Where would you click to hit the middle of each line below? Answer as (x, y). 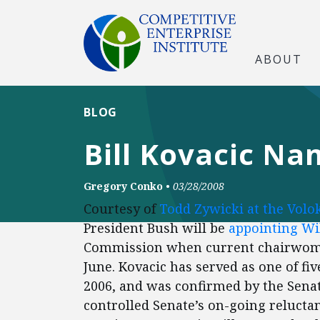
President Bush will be (156, 228)
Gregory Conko (123, 186)
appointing (265, 228)
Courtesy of (121, 209)
